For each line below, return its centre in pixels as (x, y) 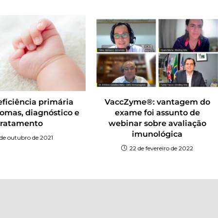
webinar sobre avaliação (157, 124)
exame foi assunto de (157, 113)
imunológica (157, 134)
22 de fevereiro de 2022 (162, 148)
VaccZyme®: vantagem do (157, 102)
